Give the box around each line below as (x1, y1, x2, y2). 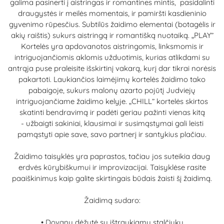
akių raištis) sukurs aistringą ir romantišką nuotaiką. (10, 30, 191, 40)
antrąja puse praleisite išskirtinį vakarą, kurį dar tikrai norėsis (8, 63, 216, 73)
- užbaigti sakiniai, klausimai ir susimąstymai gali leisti (20, 118, 203, 128)
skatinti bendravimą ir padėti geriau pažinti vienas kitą (19, 107, 205, 117)
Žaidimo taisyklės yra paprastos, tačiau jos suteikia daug (14, 151, 210, 161)
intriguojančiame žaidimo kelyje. (16, 96, 129, 106)
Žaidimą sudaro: (83, 195, 140, 205)
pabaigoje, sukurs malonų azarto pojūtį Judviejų (28, 85, 195, 95)
